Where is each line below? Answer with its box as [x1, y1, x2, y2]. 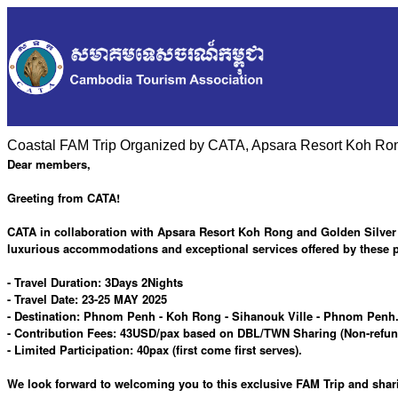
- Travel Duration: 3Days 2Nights [7, 274, 183, 291]
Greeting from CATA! [7, 189, 120, 207]
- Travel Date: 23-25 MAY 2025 [7, 291, 167, 308]
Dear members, [7, 155, 91, 173]
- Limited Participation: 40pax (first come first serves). [7, 341, 302, 359]
